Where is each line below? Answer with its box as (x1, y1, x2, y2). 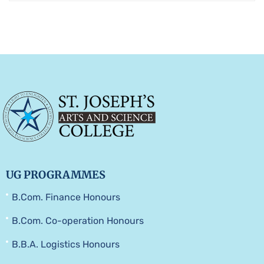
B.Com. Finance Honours (12, 191, 120, 203)
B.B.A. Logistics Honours (12, 238, 120, 250)
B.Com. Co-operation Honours (12, 214, 144, 226)
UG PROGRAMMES (6, 167, 105, 181)
